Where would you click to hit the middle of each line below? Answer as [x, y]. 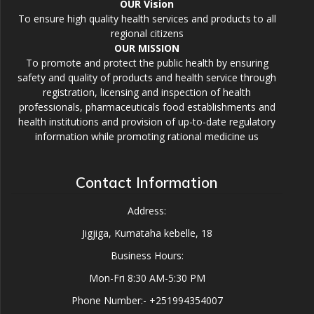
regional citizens [147, 34]
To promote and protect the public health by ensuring [147, 63]
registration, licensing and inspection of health [147, 93]
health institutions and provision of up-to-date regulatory [147, 122]
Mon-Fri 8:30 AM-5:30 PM [147, 278]
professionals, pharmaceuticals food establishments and [147, 107]
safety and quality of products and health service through [147, 78]
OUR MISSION [147, 48]
